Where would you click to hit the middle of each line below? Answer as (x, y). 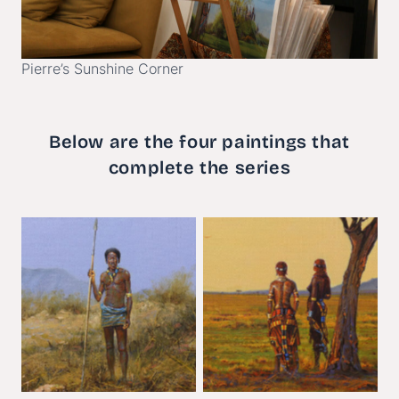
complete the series (199, 168)
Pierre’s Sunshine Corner (102, 69)
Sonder (109, 304)
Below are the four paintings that (199, 142)
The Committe (286, 304)
